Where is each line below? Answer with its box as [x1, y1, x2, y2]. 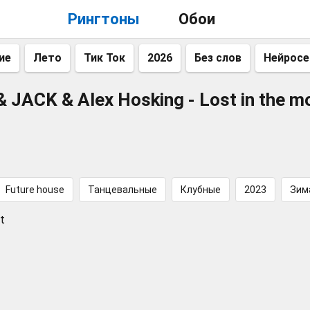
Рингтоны [67, 10, 140, 28]
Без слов [194, 51, 241, 64]
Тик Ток [84, 51, 125, 64]
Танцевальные [88, 184, 157, 195]
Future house [6, 184, 64, 195]
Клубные [181, 184, 221, 195]
